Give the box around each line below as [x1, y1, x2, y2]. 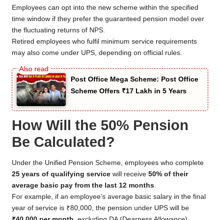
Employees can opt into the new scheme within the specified [12, 4, 198, 12]
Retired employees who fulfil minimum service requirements [12, 38, 197, 46]
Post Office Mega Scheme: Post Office [71, 75, 198, 83]
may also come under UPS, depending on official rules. [12, 49, 182, 57]
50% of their [148, 170, 188, 178]
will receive [110, 170, 148, 178]
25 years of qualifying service [12, 170, 110, 178]
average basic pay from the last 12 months [12, 182, 154, 190]
